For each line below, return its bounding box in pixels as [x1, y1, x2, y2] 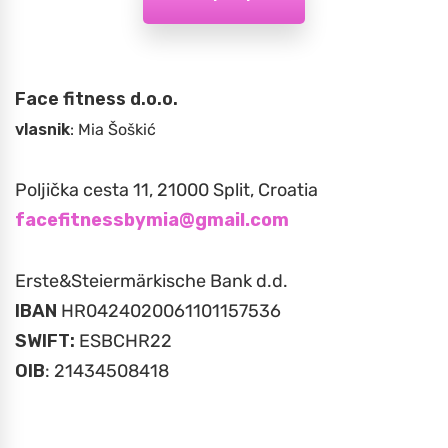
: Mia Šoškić [70, 120, 156, 140]
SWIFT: [15, 330, 75, 353]
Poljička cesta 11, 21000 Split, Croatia [15, 179, 318, 202]
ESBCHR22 [75, 330, 172, 353]
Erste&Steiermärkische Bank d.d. [15, 270, 288, 293]
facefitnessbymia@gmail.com [15, 209, 289, 232]
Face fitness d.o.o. [15, 88, 178, 111]
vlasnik [15, 120, 70, 140]
